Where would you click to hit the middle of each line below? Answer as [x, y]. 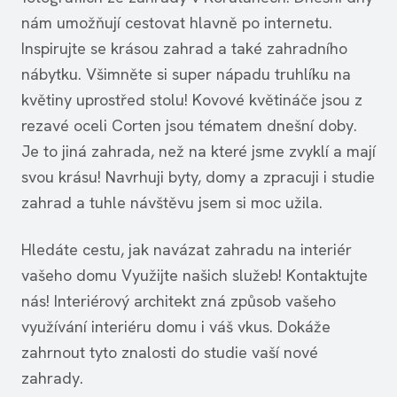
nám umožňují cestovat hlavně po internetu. [177, 23]
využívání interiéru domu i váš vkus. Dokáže [176, 327]
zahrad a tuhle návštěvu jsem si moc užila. [172, 202]
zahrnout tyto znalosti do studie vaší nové [170, 352]
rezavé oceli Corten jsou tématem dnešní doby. [189, 125]
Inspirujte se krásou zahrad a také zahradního [184, 48]
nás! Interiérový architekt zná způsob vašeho [179, 301]
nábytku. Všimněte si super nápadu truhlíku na [186, 74]
